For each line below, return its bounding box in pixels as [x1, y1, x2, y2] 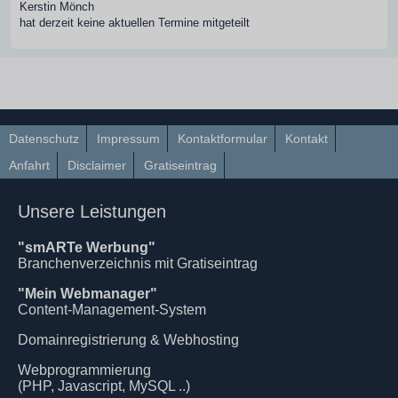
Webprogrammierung [18, 362, 151, 378]
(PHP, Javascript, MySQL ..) [18, 378, 190, 394]
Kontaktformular [178, 131, 268, 146]
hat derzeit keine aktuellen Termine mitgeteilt [20, 15, 250, 29]
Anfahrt [9, 157, 51, 172]
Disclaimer [68, 157, 127, 172]
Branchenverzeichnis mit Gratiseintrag [18, 255, 258, 271]
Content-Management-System [18, 301, 206, 317]
